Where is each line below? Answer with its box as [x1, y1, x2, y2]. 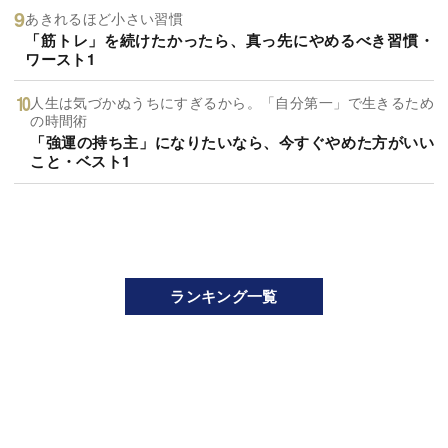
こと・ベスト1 [30, 150, 131, 173]
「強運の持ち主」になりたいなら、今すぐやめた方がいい [30, 131, 434, 154]
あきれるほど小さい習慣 [25, 7, 183, 28]
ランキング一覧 [170, 284, 278, 307]
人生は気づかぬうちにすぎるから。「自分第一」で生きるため [30, 92, 434, 113]
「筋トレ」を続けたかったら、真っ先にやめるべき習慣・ [25, 28, 434, 51]
